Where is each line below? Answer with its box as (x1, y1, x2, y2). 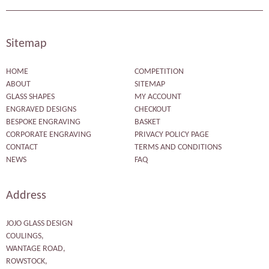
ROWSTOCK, (6, 257, 47, 267)
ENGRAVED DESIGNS (6, 104, 76, 114)
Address (6, 190, 46, 202)
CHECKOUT (134, 104, 171, 114)
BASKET (134, 117, 160, 127)
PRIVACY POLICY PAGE (134, 130, 209, 139)
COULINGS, (6, 232, 44, 241)
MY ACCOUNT (134, 92, 181, 101)
